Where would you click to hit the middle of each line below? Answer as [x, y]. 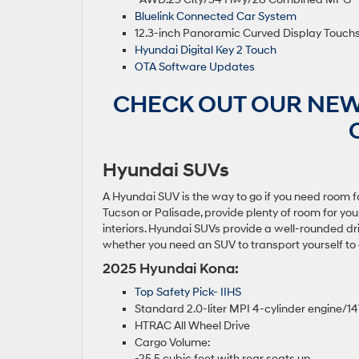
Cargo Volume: [172, 343]
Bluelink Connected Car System [216, 17]
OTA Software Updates [195, 67]
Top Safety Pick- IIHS [188, 292]
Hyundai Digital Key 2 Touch [207, 50]
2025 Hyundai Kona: [172, 269]
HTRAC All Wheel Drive [194, 326]
